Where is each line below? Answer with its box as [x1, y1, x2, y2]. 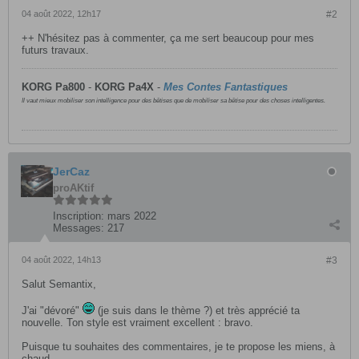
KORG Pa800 [22, 81, 85, 93]
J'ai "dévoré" [22, 305, 83, 317]
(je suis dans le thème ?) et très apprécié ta [95, 305, 300, 317]
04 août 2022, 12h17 [22, 9, 101, 18]
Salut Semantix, [22, 278, 96, 290]
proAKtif [53, 182, 94, 194]
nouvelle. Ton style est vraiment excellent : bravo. [22, 317, 253, 329]
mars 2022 [107, 210, 156, 222]
